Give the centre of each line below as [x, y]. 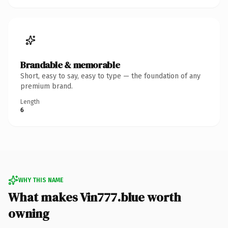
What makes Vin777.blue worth [95, 197]
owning [29, 213]
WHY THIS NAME [41, 180]
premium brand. [47, 86]
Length [30, 102]
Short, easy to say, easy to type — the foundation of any [110, 76]
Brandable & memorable [70, 65]
